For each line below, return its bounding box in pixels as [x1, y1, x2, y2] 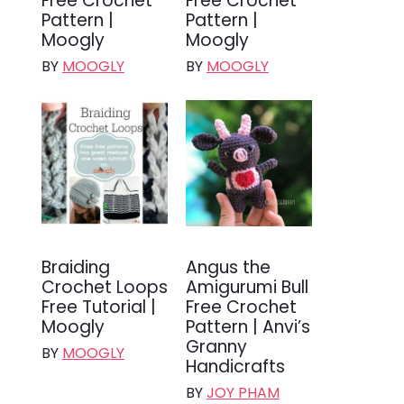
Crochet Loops [41, 274, 168, 299]
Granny [186, 334, 247, 359]
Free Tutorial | [41, 294, 156, 319]
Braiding [41, 254, 110, 280]
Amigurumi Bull [186, 274, 308, 299]
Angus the [186, 254, 271, 280]
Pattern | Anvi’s [186, 314, 310, 339]
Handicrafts [186, 353, 285, 379]
